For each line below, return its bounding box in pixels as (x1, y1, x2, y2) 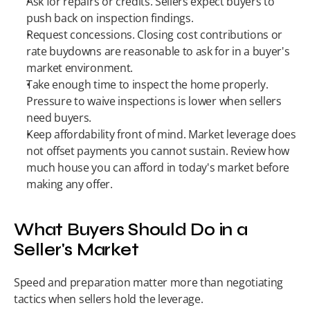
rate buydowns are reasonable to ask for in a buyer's (26, 44, 290, 59)
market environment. (26, 60, 133, 75)
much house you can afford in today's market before (26, 160, 289, 175)
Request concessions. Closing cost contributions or (26, 27, 282, 42)
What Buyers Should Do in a (14, 220, 248, 240)
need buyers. (26, 110, 92, 125)
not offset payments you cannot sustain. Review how (26, 143, 289, 158)
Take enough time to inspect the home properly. (26, 77, 268, 92)
